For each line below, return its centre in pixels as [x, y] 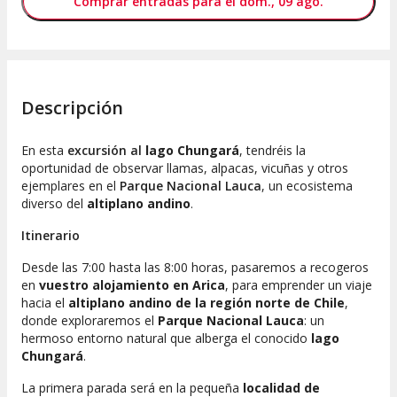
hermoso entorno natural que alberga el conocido [166, 339]
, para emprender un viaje [299, 285]
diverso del [54, 204]
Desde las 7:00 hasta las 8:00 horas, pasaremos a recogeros [195, 268]
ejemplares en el [69, 186]
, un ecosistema [307, 186]
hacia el [45, 303]
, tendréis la [272, 151]
